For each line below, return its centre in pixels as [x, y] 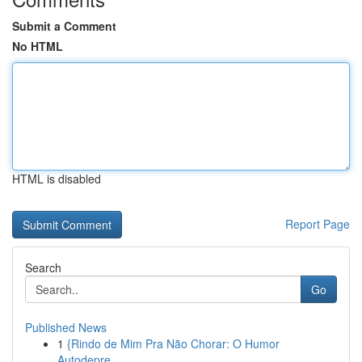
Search [43, 267]
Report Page [318, 224]
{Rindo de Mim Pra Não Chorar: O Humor [173, 343]
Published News [66, 327]
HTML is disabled [57, 179]
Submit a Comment [64, 26]
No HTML [38, 46]
